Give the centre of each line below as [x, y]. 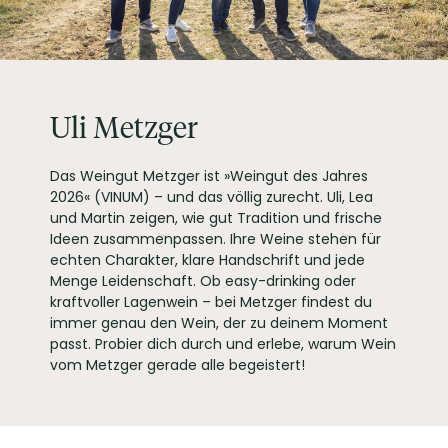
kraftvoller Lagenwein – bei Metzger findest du [211, 301]
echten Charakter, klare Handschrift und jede [207, 259]
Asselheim [323, 106]
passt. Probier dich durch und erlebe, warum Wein [223, 343]
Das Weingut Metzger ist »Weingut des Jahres [209, 175]
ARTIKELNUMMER [77, 160]
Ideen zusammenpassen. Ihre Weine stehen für [215, 238]
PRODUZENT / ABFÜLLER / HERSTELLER [141, 82]
